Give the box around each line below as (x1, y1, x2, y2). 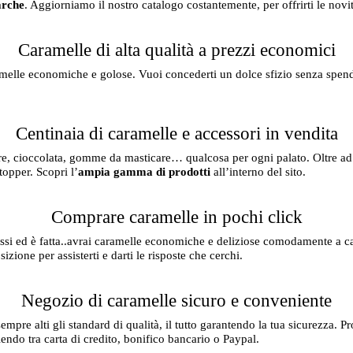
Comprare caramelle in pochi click (50, 206, 303, 227)
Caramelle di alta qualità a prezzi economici (17, 39, 336, 60)
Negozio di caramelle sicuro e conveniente (21, 290, 332, 310)
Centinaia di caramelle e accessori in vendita (15, 123, 338, 143)
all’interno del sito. (210, 165, 306, 178)
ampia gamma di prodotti (78, 165, 210, 178)
